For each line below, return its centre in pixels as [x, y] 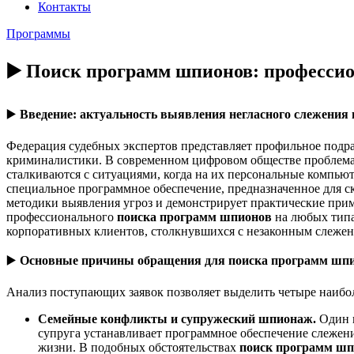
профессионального [62, 217]
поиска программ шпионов [194, 217]
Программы [38, 34]
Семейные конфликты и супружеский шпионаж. [179, 318]
